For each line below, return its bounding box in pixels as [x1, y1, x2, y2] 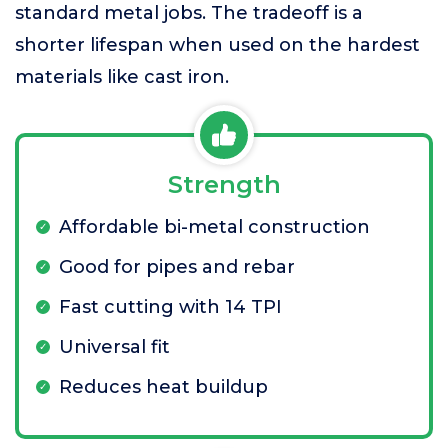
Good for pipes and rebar [59, 256, 295, 278]
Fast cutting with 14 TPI [59, 296, 282, 318]
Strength [167, 170, 281, 199]
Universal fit [59, 336, 170, 358]
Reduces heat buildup [59, 376, 268, 398]
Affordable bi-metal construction [59, 216, 370, 238]
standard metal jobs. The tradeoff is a [15, 2, 363, 24]
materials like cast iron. [15, 66, 229, 88]
